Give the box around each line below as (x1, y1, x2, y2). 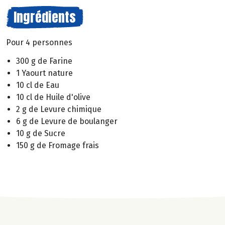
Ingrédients (14, 7, 76, 27)
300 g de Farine (16, 56, 72, 66)
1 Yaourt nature (16, 68, 73, 78)
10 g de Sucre (16, 128, 65, 138)
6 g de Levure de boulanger (16, 116, 118, 126)
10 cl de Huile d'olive (16, 92, 90, 102)
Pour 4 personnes (6, 38, 72, 47)
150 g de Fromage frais (16, 140, 99, 150)
